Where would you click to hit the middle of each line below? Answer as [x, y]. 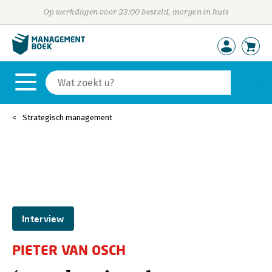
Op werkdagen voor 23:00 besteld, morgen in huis [136, 12]
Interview [43, 219]
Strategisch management [67, 117]
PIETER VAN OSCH [69, 250]
